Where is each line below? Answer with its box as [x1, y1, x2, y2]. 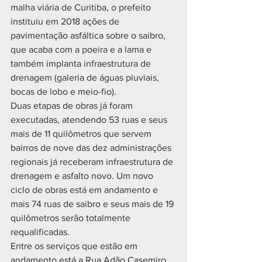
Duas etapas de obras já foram [11, 101, 135, 111]
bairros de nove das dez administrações [11, 143, 174, 153]
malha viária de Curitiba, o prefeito [11, 2, 153, 12]
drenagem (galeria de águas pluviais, [11, 73, 161, 82]
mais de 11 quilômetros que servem [11, 129, 154, 139]
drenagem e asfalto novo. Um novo [11, 171, 156, 181]
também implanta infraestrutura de [11, 58, 153, 68]
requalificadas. [11, 227, 70, 237]
